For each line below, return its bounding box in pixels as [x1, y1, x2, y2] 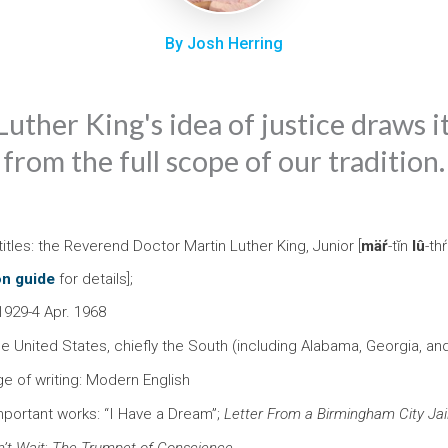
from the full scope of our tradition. [3, 143, 445, 179]
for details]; [55, 270, 137, 289]
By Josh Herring [165, 34, 283, 54]
